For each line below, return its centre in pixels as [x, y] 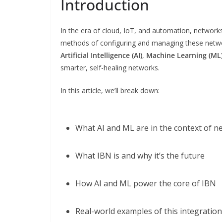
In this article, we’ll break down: [110, 90]
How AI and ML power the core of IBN [146, 183]
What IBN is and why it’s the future [140, 155]
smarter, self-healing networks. [110, 67]
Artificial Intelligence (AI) [101, 55]
